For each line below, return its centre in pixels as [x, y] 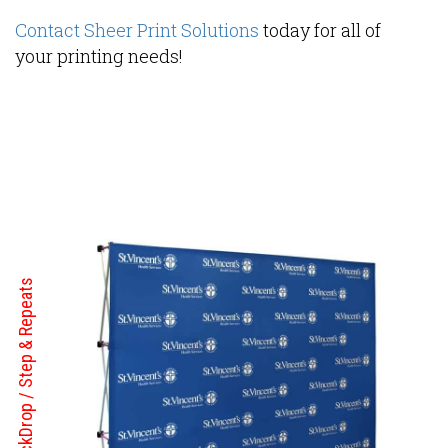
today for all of [320, 30]
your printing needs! [99, 56]
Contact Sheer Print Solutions [137, 30]
